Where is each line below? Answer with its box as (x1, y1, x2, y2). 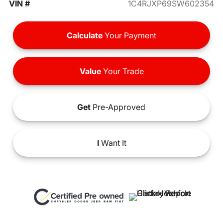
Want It (99, 138, 126, 148)
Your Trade (101, 66, 144, 77)
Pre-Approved (91, 102, 146, 112)
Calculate (67, 30, 103, 41)
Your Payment (103, 30, 156, 41)
